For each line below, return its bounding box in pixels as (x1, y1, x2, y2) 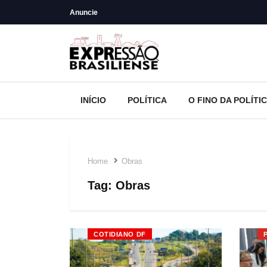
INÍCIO (80, 95, 106, 105)
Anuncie (70, 8, 98, 17)
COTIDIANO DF (94, 230, 146, 238)
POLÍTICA (128, 95, 167, 105)
